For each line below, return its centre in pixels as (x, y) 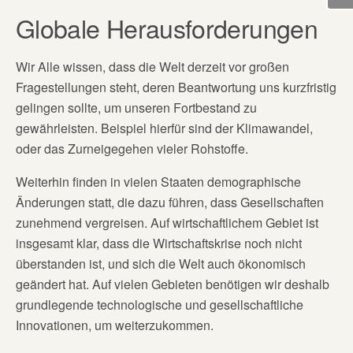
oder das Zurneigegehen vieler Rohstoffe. (132, 149)
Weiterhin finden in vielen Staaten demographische (158, 182)
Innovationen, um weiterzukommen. (115, 325)
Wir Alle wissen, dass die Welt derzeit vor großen (152, 67)
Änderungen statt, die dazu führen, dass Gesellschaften (170, 202)
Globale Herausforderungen (167, 28)
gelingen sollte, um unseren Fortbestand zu (136, 108)
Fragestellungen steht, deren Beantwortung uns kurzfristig (176, 87)
